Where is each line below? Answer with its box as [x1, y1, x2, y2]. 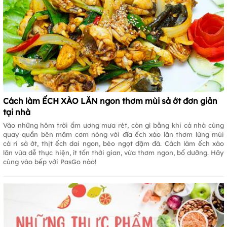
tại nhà [3, 106, 30, 117]
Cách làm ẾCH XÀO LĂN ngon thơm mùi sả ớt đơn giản [3, 95, 217, 106]
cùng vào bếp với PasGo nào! [3, 157, 96, 166]
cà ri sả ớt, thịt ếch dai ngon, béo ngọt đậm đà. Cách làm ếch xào [3, 139, 224, 147]
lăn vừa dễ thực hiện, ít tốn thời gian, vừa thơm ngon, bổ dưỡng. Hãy [3, 148, 224, 157]
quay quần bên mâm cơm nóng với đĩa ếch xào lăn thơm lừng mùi [3, 130, 224, 138]
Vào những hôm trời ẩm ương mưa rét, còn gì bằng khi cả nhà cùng [3, 121, 224, 129]
